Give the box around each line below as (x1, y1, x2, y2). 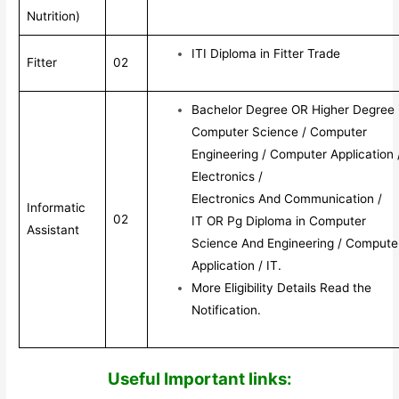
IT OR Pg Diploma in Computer (191, 213, 367, 228)
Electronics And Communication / (191, 191, 383, 206)
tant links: (211, 369, 292, 390)
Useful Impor (107, 369, 212, 390)
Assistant (27, 222, 80, 237)
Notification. (191, 302, 262, 317)
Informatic (27, 199, 86, 215)
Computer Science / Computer (191, 124, 368, 139)
